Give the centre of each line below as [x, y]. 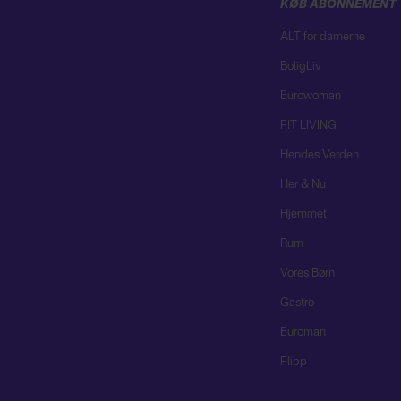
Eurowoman [310, 97]
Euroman [303, 333]
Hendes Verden [319, 156]
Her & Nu [303, 185]
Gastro [297, 303]
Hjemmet [303, 215]
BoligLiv [300, 67]
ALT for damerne [322, 38]
